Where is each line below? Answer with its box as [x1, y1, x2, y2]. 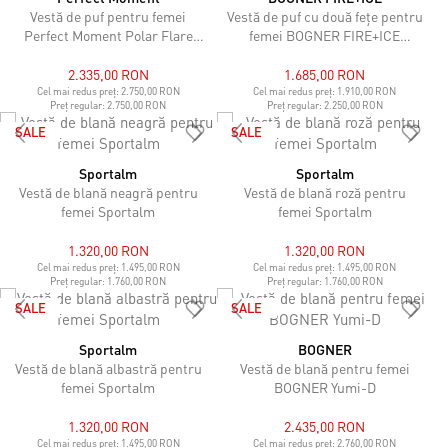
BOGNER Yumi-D [273, 378, 376, 396]
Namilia [300, 45, 349, 63]
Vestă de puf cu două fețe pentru [226, 7, 423, 25]
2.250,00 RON [323, 99, 383, 111]
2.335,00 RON [67, 65, 149, 83]
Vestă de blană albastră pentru [14, 359, 202, 377]
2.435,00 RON [284, 417, 366, 435]
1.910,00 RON [337, 85, 397, 97]
